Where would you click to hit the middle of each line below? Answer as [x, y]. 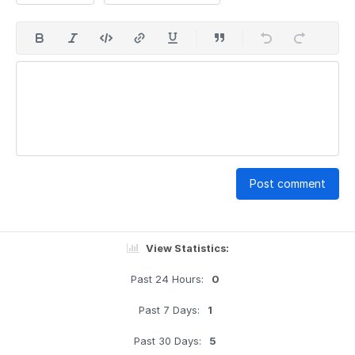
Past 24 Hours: [167, 279]
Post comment [288, 184]
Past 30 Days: [168, 341]
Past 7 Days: [169, 310]
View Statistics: [187, 248]
